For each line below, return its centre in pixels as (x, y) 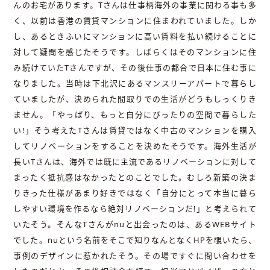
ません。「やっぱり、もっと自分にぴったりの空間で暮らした (135, 114)
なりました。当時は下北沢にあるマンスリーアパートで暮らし (135, 83)
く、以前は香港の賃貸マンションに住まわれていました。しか (135, 20)
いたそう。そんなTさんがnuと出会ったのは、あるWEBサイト (135, 224)
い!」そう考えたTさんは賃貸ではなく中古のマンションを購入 (135, 130)
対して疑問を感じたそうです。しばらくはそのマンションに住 (135, 52)
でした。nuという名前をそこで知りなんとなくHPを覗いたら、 (135, 240)
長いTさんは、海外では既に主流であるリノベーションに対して (135, 161)
